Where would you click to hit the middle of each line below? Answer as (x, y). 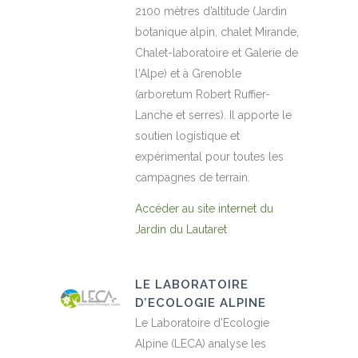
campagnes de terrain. (193, 178)
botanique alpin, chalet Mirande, (217, 32)
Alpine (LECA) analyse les (201, 344)
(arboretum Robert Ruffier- (203, 95)
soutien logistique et (187, 136)
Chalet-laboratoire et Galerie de (217, 53)
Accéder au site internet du (204, 209)
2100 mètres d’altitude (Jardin (211, 12)
